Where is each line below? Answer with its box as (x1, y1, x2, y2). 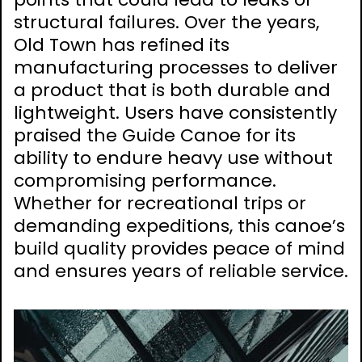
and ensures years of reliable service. (14, 259, 348, 284)
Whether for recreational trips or (14, 191, 306, 217)
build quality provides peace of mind (14, 236, 345, 262)
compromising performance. (14, 168, 276, 194)
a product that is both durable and (14, 78, 330, 103)
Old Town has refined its (14, 32, 229, 58)
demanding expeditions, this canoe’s (14, 213, 345, 239)
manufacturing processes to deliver (14, 55, 338, 81)
